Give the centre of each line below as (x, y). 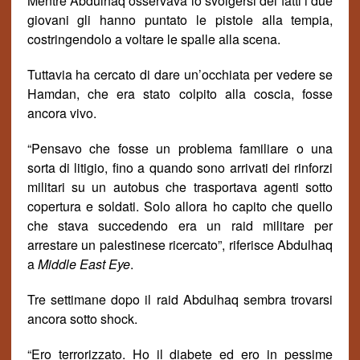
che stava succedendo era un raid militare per (180, 225)
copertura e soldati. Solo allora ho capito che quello (180, 206)
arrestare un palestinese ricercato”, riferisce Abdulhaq (180, 245)
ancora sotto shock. (82, 319)
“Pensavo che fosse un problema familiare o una (180, 148)
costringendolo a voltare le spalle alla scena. (153, 39)
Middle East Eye (84, 264)
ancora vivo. (61, 113)
